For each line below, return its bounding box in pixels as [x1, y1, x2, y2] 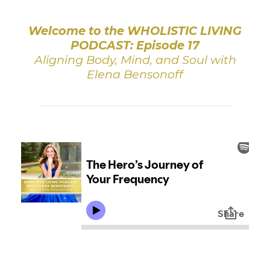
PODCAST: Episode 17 [71, 38, 199, 52]
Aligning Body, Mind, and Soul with [34, 52, 236, 67]
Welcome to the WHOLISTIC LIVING [28, 24, 242, 38]
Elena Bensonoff [87, 67, 183, 81]
